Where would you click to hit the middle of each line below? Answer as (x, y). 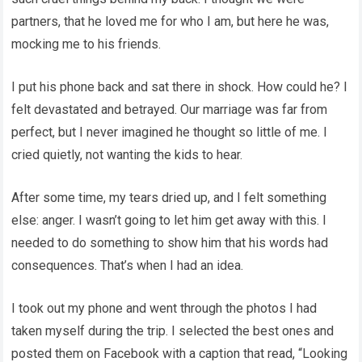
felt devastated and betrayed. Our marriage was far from (170, 109)
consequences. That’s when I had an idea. (128, 265)
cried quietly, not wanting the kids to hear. (127, 155)
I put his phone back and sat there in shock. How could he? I (180, 87)
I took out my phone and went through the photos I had (164, 308)
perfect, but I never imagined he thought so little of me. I (170, 132)
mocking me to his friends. (86, 44)
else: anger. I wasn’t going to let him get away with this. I (169, 220)
